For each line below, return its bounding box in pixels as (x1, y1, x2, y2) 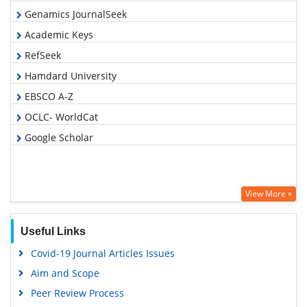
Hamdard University (22, 69, 116, 82)
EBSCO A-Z (22, 90, 73, 103)
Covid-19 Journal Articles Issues (30, 247, 175, 260)
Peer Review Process (30, 286, 124, 299)
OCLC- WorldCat (22, 110, 98, 123)
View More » (245, 188, 292, 199)
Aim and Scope (30, 267, 99, 280)
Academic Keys (22, 28, 93, 41)
